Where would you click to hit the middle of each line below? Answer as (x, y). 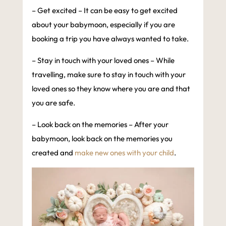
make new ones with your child (124, 152)
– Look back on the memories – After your (100, 124)
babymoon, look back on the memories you (102, 138)
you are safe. (53, 102)
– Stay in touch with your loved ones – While (103, 60)
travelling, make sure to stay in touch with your (108, 74)
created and (53, 152)
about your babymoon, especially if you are (103, 24)
